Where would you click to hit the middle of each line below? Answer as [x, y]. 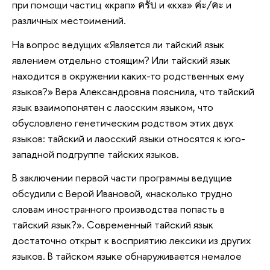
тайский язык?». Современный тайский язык [113, 225]
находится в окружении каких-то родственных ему [128, 75]
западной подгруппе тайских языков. [96, 154]
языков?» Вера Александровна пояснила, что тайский [133, 91]
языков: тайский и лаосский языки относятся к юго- [129, 138]
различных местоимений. [69, 20]
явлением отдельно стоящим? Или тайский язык [121, 60]
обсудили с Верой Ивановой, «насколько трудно [122, 193]
